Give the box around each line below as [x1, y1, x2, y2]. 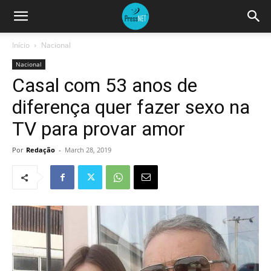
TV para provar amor [12, 117, 185, 140]
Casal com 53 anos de [12, 74, 197, 97]
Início [12, 40, 30, 50]
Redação [26, 145, 55, 154]
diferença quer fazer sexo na [12, 96, 250, 119]
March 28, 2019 [65, 145, 111, 154]
